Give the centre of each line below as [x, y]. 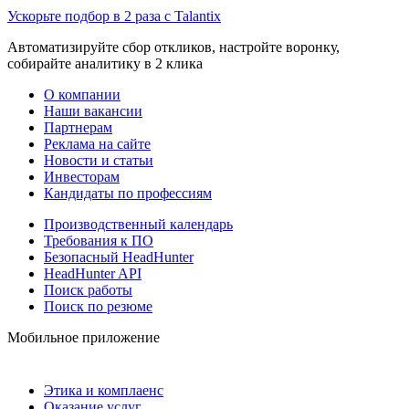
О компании [82, 94]
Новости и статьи [99, 160]
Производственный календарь [138, 224]
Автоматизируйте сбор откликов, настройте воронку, [173, 47]
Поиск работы [88, 289]
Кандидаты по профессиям [128, 193]
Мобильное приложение [84, 337]
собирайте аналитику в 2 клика [105, 63]
